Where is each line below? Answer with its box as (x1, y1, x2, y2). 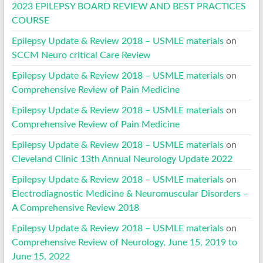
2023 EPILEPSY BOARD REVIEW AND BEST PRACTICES (11, 1, 246, 11)
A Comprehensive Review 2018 (11, 203, 139, 213)
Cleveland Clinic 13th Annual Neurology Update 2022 (11, 154, 232, 164)
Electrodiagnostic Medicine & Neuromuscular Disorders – (11, 188, 248, 198)
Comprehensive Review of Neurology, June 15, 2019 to (11, 237, 237, 247)
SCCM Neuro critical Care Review (11, 50, 151, 60)
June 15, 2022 (11, 251, 70, 261)
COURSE (11, 15, 49, 25)
